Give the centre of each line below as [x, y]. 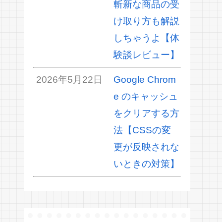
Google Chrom [144, 80]
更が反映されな [146, 147]
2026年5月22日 [69, 80]
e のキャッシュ [145, 97]
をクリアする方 [146, 113]
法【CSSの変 [142, 130]
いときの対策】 [146, 164]
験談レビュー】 [146, 55]
